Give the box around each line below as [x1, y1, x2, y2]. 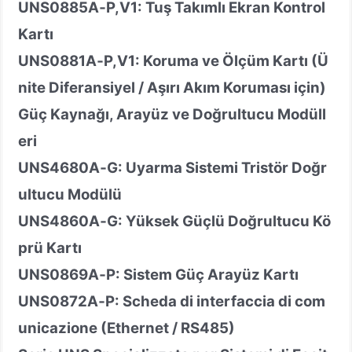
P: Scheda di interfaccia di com [105, 291, 325, 310]
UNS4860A [18, 211, 100, 230]
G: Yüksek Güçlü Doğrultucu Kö [107, 211, 331, 230]
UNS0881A [18, 51, 97, 70]
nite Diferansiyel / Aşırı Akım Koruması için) [18, 78, 326, 97]
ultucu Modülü [18, 185, 122, 203]
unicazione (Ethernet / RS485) [18, 318, 235, 337]
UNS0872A [18, 291, 98, 310]
